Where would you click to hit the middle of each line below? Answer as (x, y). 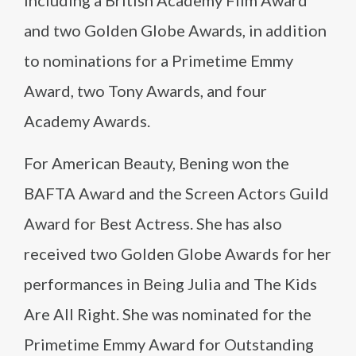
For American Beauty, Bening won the (157, 163)
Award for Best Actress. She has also (153, 223)
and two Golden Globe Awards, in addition (175, 30)
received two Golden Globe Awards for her (178, 253)
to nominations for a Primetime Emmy (159, 60)
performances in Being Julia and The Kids (170, 284)
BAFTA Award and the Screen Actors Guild (176, 193)
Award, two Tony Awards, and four (145, 91)
